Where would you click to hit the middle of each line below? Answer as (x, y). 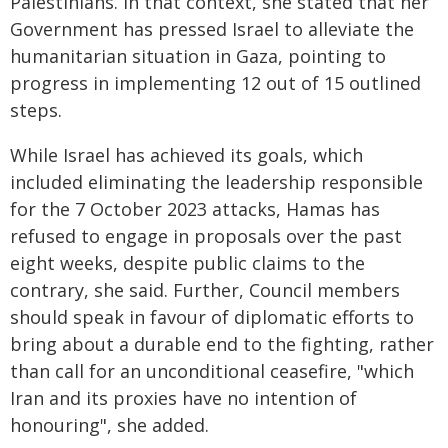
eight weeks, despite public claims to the (187, 263)
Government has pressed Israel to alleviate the (212, 29)
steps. (36, 110)
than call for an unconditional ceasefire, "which (212, 371)
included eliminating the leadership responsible (216, 182)
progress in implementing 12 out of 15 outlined (215, 83)
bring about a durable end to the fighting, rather (222, 344)
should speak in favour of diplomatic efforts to (212, 317)
